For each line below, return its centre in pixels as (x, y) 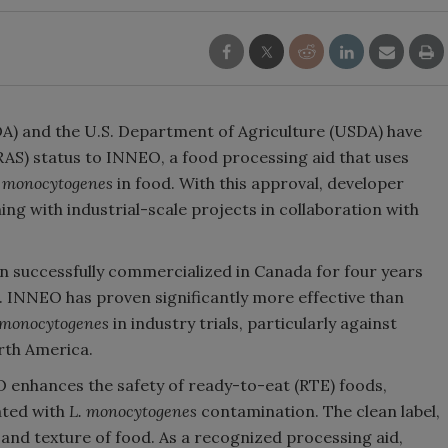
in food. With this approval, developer (258, 183)
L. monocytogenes (133, 411)
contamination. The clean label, (318, 411)
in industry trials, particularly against (253, 323)
